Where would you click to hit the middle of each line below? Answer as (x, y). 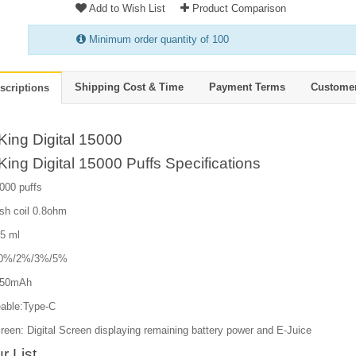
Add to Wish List (126, 8)
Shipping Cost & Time (129, 87)
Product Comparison (238, 8)
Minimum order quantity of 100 (157, 39)
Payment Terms (247, 87)
